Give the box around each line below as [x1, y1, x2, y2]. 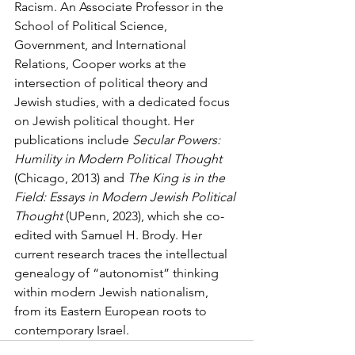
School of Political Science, [14, 17, 170, 33]
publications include [14, 132, 132, 147]
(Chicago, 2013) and [14, 170, 128, 185]
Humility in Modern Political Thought [14, 151, 222, 166]
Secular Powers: [132, 132, 223, 147]
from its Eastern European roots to [14, 303, 210, 319]
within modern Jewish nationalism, [14, 284, 212, 300]
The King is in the [128, 170, 228, 185]
